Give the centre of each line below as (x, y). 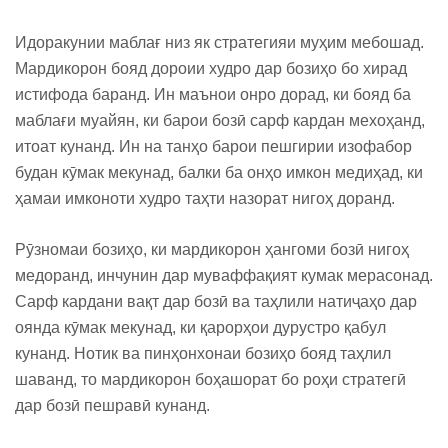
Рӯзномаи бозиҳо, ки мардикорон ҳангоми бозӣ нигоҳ (212, 249)
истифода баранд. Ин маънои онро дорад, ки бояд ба (213, 94)
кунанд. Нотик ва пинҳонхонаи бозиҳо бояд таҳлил (203, 353)
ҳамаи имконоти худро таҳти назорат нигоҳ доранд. (205, 198)
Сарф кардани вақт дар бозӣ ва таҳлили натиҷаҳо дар (216, 301)
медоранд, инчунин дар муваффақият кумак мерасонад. (224, 275)
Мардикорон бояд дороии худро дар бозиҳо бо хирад (211, 68)
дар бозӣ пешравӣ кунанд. (112, 405)
